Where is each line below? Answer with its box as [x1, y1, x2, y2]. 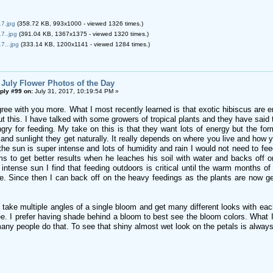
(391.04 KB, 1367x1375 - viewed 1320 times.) [16, 30, 149, 37]
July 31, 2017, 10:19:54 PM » [32, 87, 119, 94]
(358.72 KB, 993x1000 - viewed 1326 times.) [15, 19, 143, 27]
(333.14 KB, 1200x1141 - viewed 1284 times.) [18, 40, 150, 48]
